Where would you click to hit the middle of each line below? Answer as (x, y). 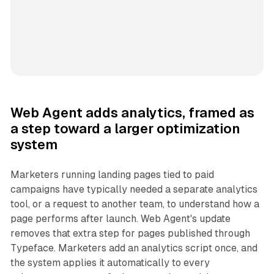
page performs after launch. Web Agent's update (120, 218)
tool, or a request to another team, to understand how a (135, 204)
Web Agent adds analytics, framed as (132, 113)
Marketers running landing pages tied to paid (112, 174)
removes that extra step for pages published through (130, 233)
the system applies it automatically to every (110, 262)
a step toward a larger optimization (125, 128)
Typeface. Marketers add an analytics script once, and (134, 248)
